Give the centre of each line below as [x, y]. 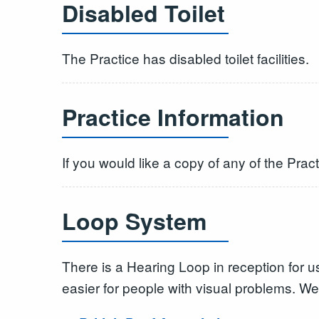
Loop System [134, 221]
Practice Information [173, 117]
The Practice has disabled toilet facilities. [185, 58]
